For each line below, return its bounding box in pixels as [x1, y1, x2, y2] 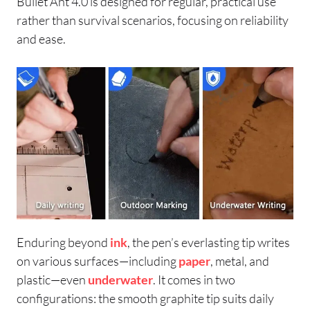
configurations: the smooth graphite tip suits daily [17, 290, 274, 306]
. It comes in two [153, 271, 235, 287]
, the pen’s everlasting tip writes [127, 234, 290, 250]
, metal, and [210, 253, 269, 268]
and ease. [17, 30, 66, 46]
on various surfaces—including [17, 253, 179, 268]
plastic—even [17, 271, 88, 287]
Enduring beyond [17, 234, 110, 250]
